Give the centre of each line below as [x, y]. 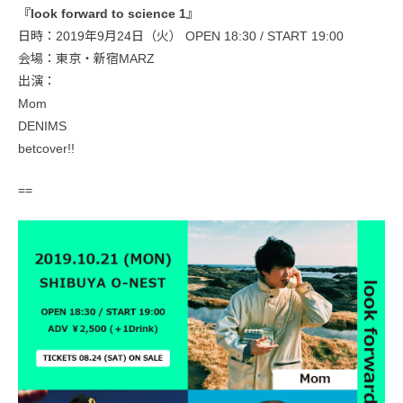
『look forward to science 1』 [108, 13]
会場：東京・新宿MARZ [86, 58]
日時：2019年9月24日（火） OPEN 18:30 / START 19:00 [181, 36]
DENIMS [42, 125]
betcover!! [46, 148]
